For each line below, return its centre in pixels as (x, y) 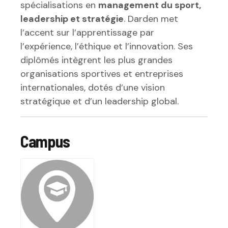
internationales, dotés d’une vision (93, 87)
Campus (45, 141)
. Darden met (151, 19)
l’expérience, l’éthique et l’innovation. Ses (107, 46)
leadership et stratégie (72, 19)
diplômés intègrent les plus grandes (96, 60)
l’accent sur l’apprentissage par (87, 32)
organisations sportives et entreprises (102, 74)
